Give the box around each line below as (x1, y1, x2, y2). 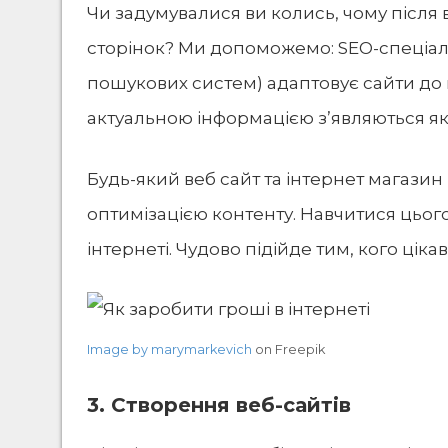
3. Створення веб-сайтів (87, 392, 351, 417)
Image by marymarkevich (87, 342, 252, 358)
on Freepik (252, 342, 325, 358)
